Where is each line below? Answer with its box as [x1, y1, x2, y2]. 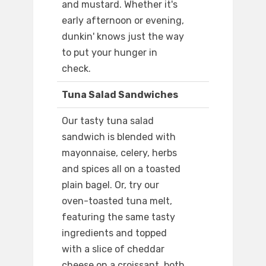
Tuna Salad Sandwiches [62, 89, 178, 101]
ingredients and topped [62, 227, 167, 239]
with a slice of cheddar [62, 243, 164, 255]
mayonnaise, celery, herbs [62, 147, 177, 159]
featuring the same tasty [62, 211, 175, 223]
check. [62, 63, 91, 75]
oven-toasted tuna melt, [62, 195, 172, 207]
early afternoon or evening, [62, 15, 184, 27]
